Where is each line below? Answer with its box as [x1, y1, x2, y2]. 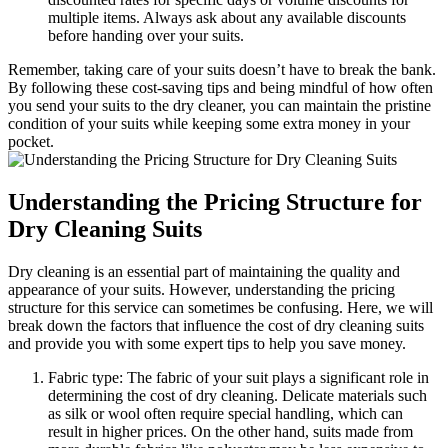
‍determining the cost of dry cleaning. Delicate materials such [48, 387, 427, 405]
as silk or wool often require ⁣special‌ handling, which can [48, 405, 403, 423]
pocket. [8, 133, 54, 151]
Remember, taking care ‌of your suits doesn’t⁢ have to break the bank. [8, 61, 436, 79]
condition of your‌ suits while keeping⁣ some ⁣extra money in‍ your [8, 115, 410, 133]
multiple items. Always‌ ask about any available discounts [48, 9, 406, 27]
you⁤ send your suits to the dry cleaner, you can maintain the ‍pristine [8, 97, 431, 115]
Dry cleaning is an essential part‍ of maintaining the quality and [8, 263, 400, 281]
